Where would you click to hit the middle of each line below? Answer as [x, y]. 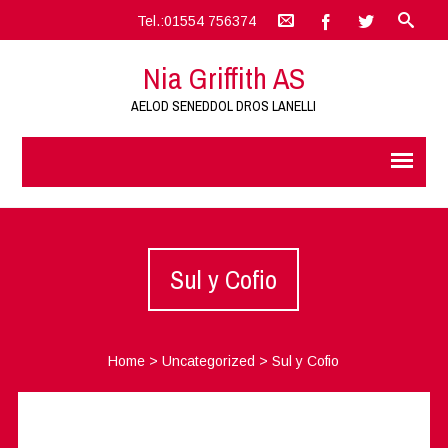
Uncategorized [209, 361]
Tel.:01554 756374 [196, 21]
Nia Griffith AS [223, 78]
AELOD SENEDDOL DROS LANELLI [224, 106]
